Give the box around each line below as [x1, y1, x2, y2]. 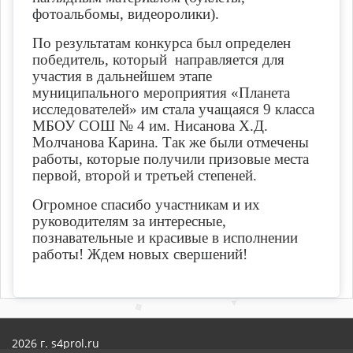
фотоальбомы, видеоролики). [32, 6, 219, 23]
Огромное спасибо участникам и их [32, 196, 260, 214]
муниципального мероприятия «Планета [32, 84, 290, 102]
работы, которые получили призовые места [32, 150, 309, 168]
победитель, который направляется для [32, 51, 284, 69]
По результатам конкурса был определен [32, 35, 291, 52]
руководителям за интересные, [32, 213, 226, 230]
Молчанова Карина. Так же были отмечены [32, 134, 309, 151]
